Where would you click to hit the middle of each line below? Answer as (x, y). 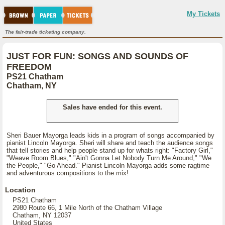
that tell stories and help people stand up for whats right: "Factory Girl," (110, 150)
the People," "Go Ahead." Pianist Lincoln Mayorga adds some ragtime (108, 165)
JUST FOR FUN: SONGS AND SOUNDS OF (97, 56)
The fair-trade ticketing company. (45, 32)
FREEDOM (29, 67)
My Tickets (203, 14)
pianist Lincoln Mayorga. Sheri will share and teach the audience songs (110, 143)
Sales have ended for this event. (113, 107)
